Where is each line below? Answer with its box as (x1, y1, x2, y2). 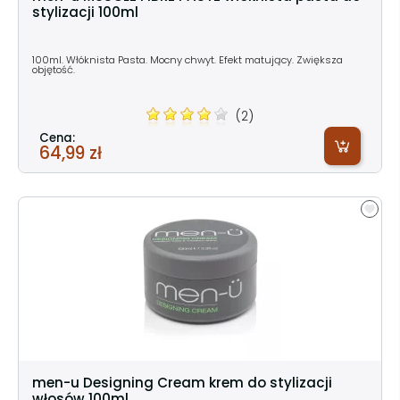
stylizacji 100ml (32, 2, 138, 21)
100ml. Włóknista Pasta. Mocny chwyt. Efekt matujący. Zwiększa (32, 52, 343, 67)
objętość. (32, 62, 75, 77)
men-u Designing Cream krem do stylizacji (32, 372, 332, 392)
